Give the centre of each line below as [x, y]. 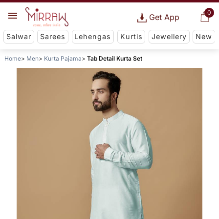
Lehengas [93, 37]
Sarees [53, 37]
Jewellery [169, 37]
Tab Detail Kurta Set [114, 59]
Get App [164, 17]
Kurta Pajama [63, 59]
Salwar [19, 37]
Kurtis [131, 37]
